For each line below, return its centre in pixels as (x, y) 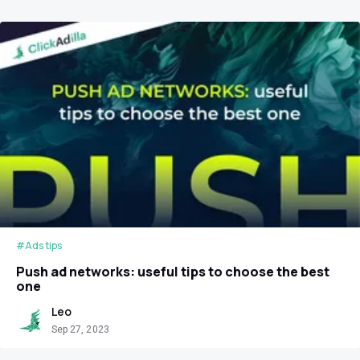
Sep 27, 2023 (80, 329)
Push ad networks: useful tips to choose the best (173, 271)
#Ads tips (39, 245)
